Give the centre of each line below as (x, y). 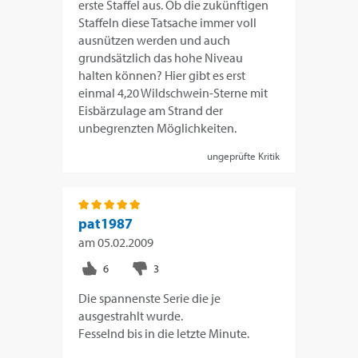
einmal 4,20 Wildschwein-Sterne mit (173, 93)
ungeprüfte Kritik (243, 156)
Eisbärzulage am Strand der (151, 111)
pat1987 (106, 224)
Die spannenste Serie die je (150, 298)
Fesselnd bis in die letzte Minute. (164, 334)
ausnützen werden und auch (155, 40)
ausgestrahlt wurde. (131, 316)
